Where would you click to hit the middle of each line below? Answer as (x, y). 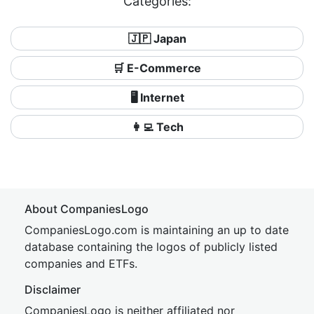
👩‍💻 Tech (157, 127)
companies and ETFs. (81, 264)
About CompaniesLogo (87, 209)
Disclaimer (53, 289)
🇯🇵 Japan (157, 39)
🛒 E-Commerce (157, 68)
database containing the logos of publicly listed (151, 247)
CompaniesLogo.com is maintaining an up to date (157, 230)
